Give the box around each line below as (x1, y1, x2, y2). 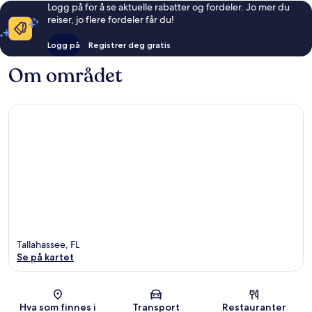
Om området (8, 62, 122, 89)
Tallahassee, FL (17, 238, 79, 251)
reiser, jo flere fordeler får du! (47, 13, 175, 26)
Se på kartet (17, 251, 74, 264)
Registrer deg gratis (88, 39, 171, 50)
